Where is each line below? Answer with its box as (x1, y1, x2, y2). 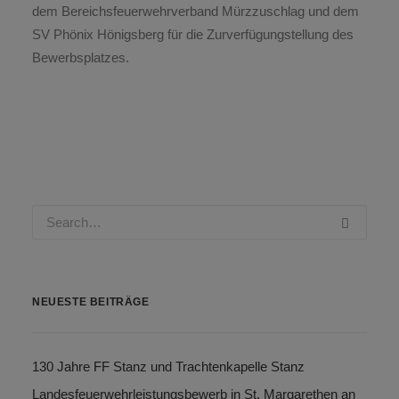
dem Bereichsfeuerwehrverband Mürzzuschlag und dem (32, 4, 359, 19)
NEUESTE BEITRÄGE (32, 296, 150, 308)
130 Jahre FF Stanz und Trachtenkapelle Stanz (32, 359, 305, 374)
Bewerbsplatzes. (32, 50, 129, 65)
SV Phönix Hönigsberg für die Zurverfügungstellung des (32, 27, 354, 42)
